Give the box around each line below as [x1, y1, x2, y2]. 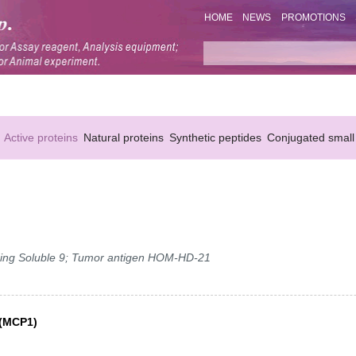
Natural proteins [83, 130, 164, 144]
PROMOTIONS [281, 12, 346, 24]
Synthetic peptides [169, 130, 261, 144]
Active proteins [4, 130, 78, 144]
